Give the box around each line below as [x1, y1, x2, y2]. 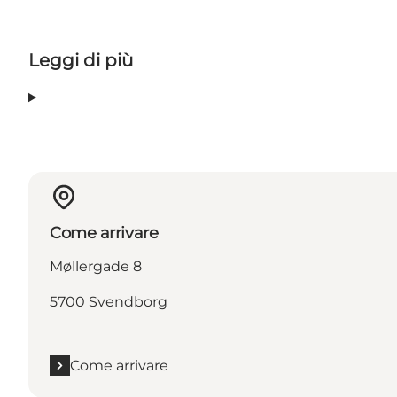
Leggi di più [28, 50, 133, 72]
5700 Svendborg [50, 292, 167, 310]
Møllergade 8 [50, 257, 142, 275]
